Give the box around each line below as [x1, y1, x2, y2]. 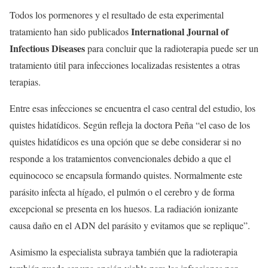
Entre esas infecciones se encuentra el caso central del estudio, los [10, 102, 255, 115]
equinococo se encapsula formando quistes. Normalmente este [10, 169, 242, 182]
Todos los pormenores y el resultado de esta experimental [10, 8, 224, 22]
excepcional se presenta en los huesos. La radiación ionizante [10, 202, 238, 215]
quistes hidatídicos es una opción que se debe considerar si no [10, 135, 241, 148]
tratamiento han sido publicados [10, 25, 131, 38]
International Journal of [131, 25, 229, 39]
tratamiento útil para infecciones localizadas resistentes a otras [10, 59, 240, 72]
